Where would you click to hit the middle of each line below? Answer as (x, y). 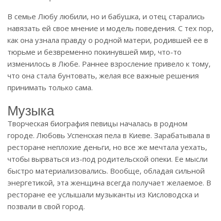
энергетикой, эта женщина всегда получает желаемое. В (109, 182)
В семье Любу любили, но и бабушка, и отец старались (106, 16)
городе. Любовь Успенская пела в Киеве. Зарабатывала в (109, 135)
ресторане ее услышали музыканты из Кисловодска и (103, 194)
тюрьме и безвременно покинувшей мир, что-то (94, 52)
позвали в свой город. (46, 206)
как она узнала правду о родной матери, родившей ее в (108, 40)
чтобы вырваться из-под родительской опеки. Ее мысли (108, 159)
